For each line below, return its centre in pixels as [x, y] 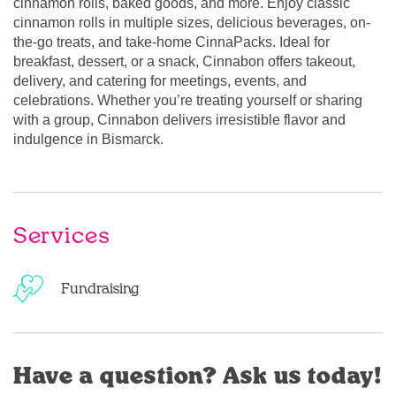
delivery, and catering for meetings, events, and [160, 81]
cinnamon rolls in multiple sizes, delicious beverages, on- [192, 23]
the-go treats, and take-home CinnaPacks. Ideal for [171, 42]
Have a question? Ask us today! [197, 377]
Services [61, 236]
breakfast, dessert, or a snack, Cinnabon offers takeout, [184, 61]
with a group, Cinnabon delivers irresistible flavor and [179, 120]
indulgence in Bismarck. [88, 139]
